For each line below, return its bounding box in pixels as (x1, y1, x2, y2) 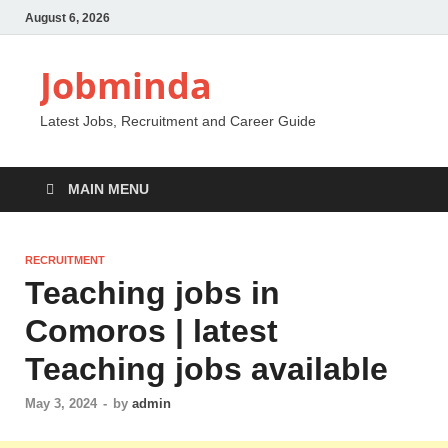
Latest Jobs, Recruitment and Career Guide (40, 113, 316, 129)
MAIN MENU (68, 181, 149, 197)
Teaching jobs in (25, 275, 280, 311)
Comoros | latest (25, 313, 278, 349)
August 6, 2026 (25, 10, 110, 25)
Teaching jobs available (25, 351, 388, 387)
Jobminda (40, 61, 212, 110)
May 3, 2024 (25, 396, 97, 412)
